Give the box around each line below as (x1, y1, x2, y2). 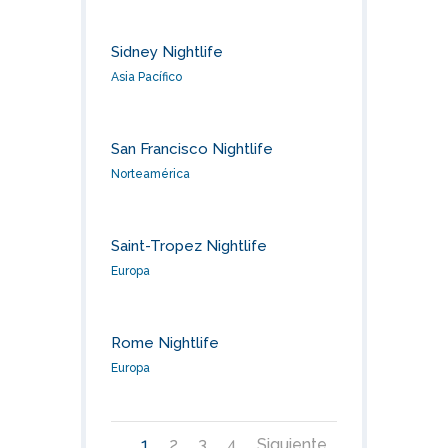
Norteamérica (110, 167, 190, 182)
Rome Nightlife (110, 334, 219, 353)
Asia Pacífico (110, 70, 182, 84)
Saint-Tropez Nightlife (110, 237, 267, 256)
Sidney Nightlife (110, 43, 223, 61)
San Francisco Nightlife (110, 140, 273, 159)
